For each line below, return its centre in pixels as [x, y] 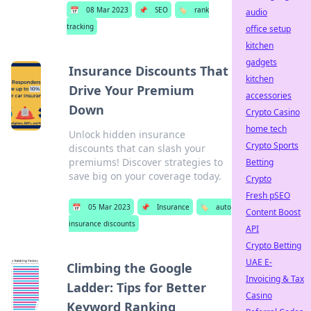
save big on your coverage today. [145, 176]
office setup [268, 29]
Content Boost [273, 212]
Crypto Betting [274, 245]
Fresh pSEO [268, 195]
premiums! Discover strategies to [146, 162]
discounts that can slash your [137, 148]
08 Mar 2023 [107, 10]
